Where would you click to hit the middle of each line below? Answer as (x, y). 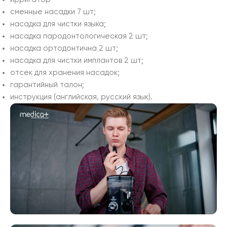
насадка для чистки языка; (58, 24)
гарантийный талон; (47, 85)
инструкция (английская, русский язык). (81, 97)
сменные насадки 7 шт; (53, 12)
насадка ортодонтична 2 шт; (64, 49)
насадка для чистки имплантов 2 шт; (77, 61)
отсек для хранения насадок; (65, 73)
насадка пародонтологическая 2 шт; (79, 36)
